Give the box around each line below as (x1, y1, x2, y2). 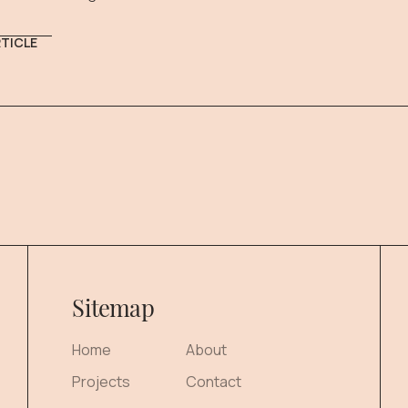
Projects (72, 372, 131, 392)
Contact (186, 372, 242, 392)
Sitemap (72, 291, 154, 322)
